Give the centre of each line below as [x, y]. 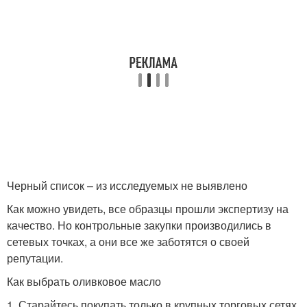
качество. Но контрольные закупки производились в [139, 225]
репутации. [35, 258]
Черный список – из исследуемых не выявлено [127, 186]
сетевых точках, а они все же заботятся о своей [128, 242]
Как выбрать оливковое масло [84, 282]
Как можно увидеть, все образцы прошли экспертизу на [148, 209]
